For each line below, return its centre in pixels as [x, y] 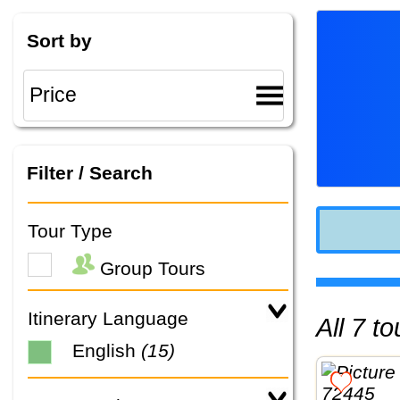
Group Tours [150, 269]
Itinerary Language [108, 319]
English [107, 351]
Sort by [59, 41]
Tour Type [70, 230]
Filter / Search [89, 172]
